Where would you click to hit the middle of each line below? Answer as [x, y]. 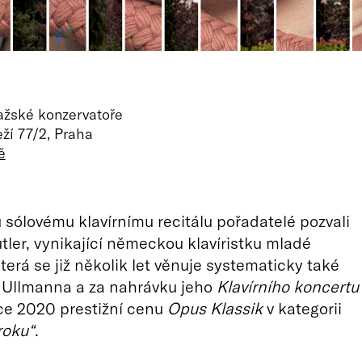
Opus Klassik [215, 308]
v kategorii [302, 308]
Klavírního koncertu [287, 286]
